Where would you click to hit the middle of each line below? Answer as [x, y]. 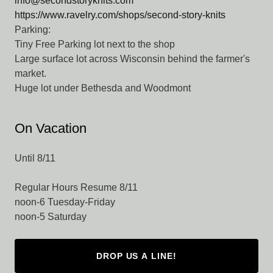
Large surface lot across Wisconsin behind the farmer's [132, 58]
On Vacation [51, 128]
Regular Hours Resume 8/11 [76, 187]
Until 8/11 [35, 158]
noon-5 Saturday [51, 216]
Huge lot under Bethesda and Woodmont [103, 88]
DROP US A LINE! [136, 256]
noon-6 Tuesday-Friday [65, 202]
